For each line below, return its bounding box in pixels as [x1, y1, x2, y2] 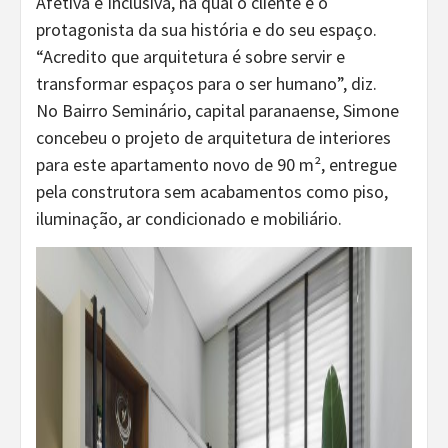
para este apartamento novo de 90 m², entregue [36, 152, 397, 176]
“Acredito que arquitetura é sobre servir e [36, 44, 345, 68]
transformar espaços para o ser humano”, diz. [36, 71, 377, 95]
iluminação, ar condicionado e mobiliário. [36, 206, 342, 230]
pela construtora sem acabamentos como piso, [36, 179, 388, 203]
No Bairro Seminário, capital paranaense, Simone [36, 98, 399, 122]
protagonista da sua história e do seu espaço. [36, 17, 377, 41]
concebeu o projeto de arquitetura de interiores [36, 125, 391, 149]
